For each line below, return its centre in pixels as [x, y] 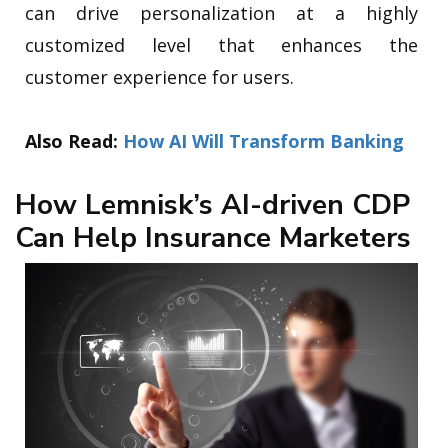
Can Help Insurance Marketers [213, 237]
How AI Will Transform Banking [263, 140]
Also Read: [74, 140]
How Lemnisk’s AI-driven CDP [212, 204]
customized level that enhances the [221, 44]
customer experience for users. [159, 76]
